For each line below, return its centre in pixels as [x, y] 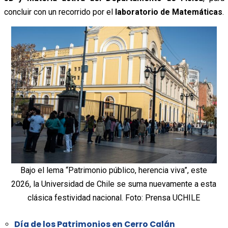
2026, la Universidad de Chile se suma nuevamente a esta [114, 184]
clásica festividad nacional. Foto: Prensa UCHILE [114, 197]
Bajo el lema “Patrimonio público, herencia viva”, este [114, 170]
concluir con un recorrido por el [59, 12]
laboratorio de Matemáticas [168, 12]
